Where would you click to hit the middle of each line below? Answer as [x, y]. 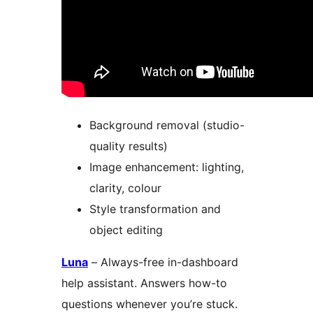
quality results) [129, 146]
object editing [126, 230]
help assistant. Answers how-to [144, 283]
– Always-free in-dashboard [163, 262]
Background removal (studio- [167, 125]
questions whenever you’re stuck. [150, 304]
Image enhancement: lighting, [167, 167]
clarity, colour [125, 188]
